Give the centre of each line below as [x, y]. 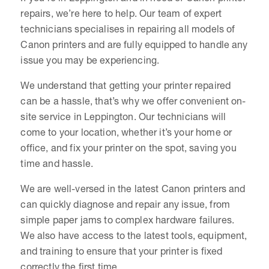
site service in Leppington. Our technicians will [123, 116]
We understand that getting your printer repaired [126, 85]
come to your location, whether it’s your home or [126, 132]
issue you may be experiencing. [90, 60]
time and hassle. [57, 163]
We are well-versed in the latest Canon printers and [133, 188]
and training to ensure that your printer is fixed [122, 251]
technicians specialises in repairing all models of [128, 29]
